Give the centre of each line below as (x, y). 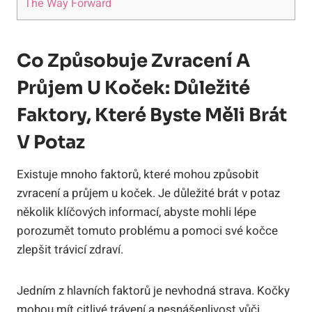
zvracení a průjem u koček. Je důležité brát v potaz (148, 194)
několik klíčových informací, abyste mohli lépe (136, 212)
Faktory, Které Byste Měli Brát (152, 116)
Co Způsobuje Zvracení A (133, 61)
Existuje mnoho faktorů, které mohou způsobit (138, 175)
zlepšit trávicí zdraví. (70, 250)
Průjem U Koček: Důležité (133, 88)
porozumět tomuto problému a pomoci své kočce (147, 231)
